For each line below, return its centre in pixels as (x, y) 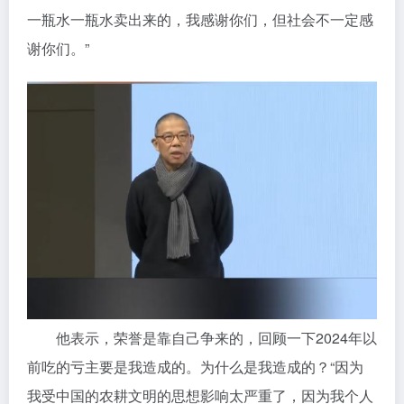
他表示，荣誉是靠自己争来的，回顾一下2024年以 (202, 338)
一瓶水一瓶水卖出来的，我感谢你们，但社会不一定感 (200, 19)
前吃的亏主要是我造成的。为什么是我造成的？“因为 (195, 367)
